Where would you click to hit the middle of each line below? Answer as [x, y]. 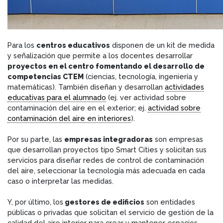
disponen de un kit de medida [162, 45]
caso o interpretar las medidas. [60, 181]
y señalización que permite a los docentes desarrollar [100, 55]
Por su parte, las [36, 139]
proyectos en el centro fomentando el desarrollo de [106, 66]
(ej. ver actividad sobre [146, 97]
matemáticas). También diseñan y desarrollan [86, 87]
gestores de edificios [104, 202]
